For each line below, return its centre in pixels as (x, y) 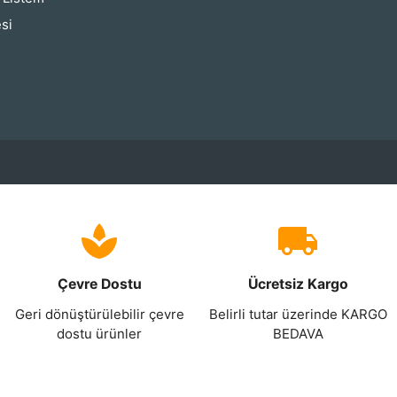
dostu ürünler (99, 334)
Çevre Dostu (99, 284)
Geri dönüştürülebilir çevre (99, 315)
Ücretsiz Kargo (298, 284)
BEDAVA (298, 334)
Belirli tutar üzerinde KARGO (298, 315)
